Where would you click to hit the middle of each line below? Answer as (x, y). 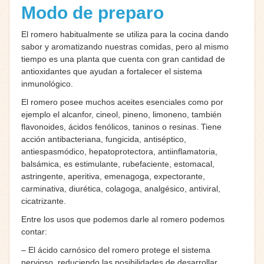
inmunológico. (47, 83)
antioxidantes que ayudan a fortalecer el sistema (112, 71)
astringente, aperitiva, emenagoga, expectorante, (113, 176)
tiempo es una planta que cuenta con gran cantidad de (123, 59)
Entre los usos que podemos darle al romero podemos (123, 219)
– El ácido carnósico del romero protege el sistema (116, 250)
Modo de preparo (95, 12)
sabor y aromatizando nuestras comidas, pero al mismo (125, 46)
